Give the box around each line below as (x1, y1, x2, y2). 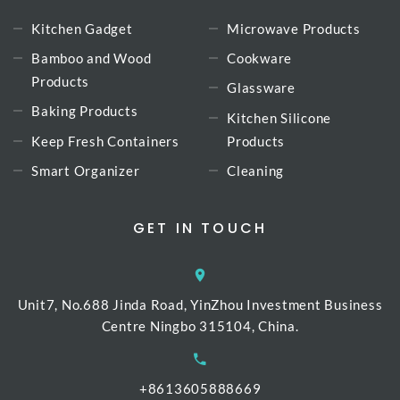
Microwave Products (227, 21, 361, 37)
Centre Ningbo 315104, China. (101, 317, 299, 334)
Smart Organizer (31, 162, 140, 179)
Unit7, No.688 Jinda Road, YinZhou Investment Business (17, 296, 383, 312)
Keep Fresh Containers (31, 132, 179, 149)
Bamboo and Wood (31, 50, 152, 67)
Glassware (227, 79, 296, 96)
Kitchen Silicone (227, 109, 331, 126)
